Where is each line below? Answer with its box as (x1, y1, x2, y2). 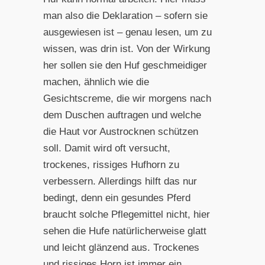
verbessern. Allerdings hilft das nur (43, 175, 197, 187)
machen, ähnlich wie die (43, 76, 149, 88)
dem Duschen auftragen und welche (43, 109, 201, 121)
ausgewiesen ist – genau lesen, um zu (43, 26, 212, 38)
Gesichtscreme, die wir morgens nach (43, 92, 211, 104)
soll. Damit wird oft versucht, (43, 142, 170, 154)
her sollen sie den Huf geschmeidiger (43, 59, 207, 71)
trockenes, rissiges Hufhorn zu (43, 159, 179, 170)
